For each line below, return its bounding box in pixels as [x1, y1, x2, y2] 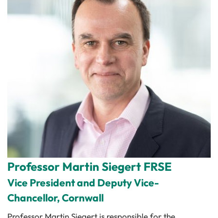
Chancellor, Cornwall [7, 191, 104, 204]
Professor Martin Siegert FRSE [7, 159, 172, 174]
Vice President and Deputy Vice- [7, 176, 159, 189]
